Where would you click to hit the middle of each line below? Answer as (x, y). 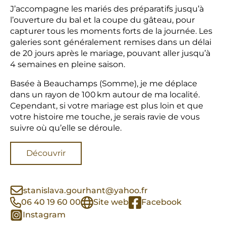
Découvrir (46, 153)
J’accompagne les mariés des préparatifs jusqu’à (107, 9)
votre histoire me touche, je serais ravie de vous (105, 117)
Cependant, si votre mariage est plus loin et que (107, 105)
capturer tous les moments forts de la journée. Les (111, 31)
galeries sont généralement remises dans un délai (111, 42)
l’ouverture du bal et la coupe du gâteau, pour (102, 20)
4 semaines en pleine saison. (68, 64)
